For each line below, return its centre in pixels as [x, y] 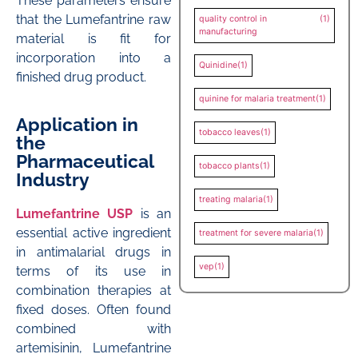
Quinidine [218, 65]
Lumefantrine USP [75, 213]
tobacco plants [229, 165]
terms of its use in [93, 271]
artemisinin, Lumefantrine [93, 348]
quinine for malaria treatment [257, 98]
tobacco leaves [230, 132]
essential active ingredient [93, 233]
